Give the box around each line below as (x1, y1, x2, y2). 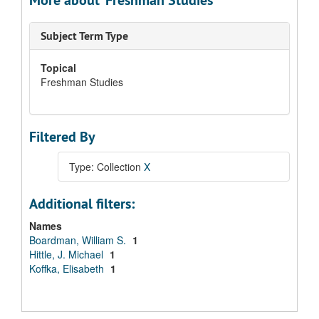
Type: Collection (69, 159, 144, 174)
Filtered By (29, 127, 95, 146)
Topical (41, 61, 76, 75)
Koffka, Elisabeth (29, 261, 107, 276)
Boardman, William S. (29, 233, 129, 247)
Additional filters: (29, 194, 135, 213)
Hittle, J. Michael (29, 247, 106, 261)
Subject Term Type (41, 28, 128, 43)
